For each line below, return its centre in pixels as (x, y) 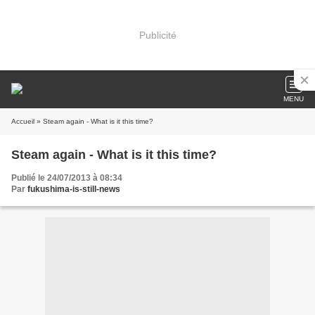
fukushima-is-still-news (74, 189)
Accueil (23, 121)
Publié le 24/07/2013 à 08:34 (67, 178)
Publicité (157, 35)
